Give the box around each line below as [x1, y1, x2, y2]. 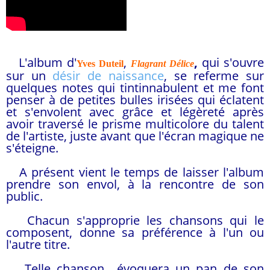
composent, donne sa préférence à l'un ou [6, 224, 264, 240]
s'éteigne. [6, 140, 58, 156]
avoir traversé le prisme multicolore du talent [6, 116, 264, 132]
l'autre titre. [6, 236, 70, 253]
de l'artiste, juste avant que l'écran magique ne [6, 128, 264, 144]
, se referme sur [163, 67, 265, 84]
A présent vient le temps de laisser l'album [6, 164, 264, 180]
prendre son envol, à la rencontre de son [6, 176, 264, 192]
